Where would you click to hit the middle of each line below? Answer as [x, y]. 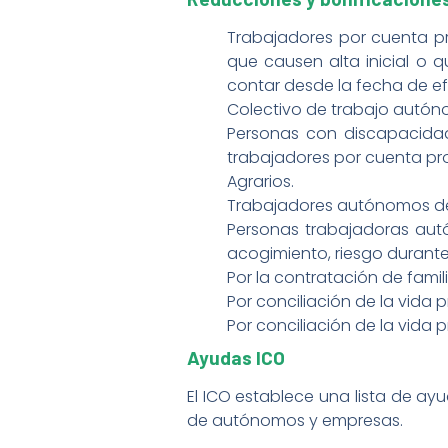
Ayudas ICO [236, 358]
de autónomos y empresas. [295, 421]
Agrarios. [260, 182]
